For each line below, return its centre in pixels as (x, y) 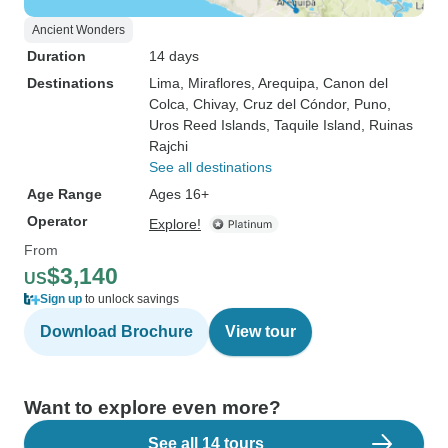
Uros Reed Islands (207, 125)
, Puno (366, 104)
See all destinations (210, 167)
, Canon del (351, 83)
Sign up (61, 299)
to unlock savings (130, 299)
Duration (56, 56)
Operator (57, 221)
